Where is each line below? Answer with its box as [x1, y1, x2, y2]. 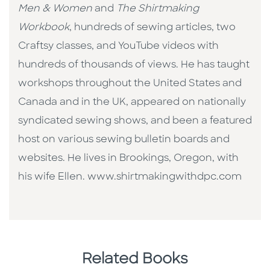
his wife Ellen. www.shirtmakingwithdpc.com [18, 172, 242, 183]
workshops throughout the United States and [18, 79, 242, 89]
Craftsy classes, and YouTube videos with [18, 42, 219, 52]
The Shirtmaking [116, 4, 199, 14]
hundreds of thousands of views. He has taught [18, 60, 250, 71]
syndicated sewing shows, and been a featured [18, 116, 252, 127]
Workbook [18, 23, 69, 33]
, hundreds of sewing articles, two [69, 23, 236, 33]
